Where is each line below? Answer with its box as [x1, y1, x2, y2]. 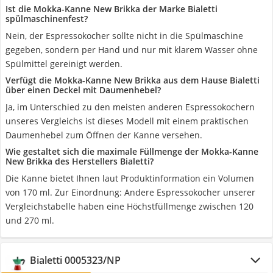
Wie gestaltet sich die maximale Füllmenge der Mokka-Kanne [5, 146, 258, 157]
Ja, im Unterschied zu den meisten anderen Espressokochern [5, 101, 255, 113]
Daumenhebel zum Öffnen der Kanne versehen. [5, 129, 202, 141]
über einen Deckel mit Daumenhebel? [5, 84, 161, 96]
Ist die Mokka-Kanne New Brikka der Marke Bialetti [5, 3, 218, 15]
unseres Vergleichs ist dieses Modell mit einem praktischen [5, 115, 249, 127]
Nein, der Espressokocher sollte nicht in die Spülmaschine [5, 30, 243, 41]
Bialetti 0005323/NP [30, 253, 121, 267]
